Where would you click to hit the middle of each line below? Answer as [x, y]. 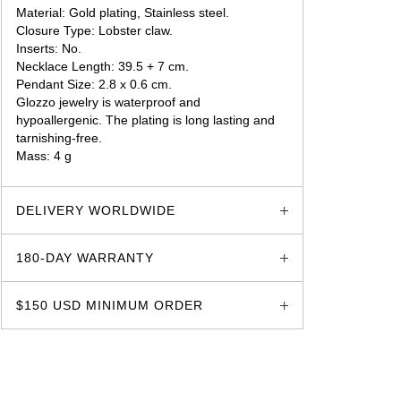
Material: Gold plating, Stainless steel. [123, 13]
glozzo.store [51, 174]
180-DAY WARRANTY [85, 258]
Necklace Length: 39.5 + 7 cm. [103, 66]
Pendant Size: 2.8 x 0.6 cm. [94, 84]
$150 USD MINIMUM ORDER [110, 305]
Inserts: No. [49, 48]
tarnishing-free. [60, 138]
